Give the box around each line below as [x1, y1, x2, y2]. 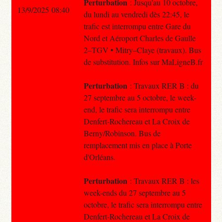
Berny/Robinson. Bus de [83, 127, 161, 138]
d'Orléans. [83, 151, 115, 162]
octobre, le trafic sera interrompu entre [83, 199, 202, 210]
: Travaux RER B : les [127, 175, 199, 186]
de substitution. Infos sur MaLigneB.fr [83, 56, 203, 67]
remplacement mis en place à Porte [83, 139, 192, 150]
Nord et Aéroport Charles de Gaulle [83, 32, 196, 43]
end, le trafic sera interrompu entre [83, 104, 190, 114]
